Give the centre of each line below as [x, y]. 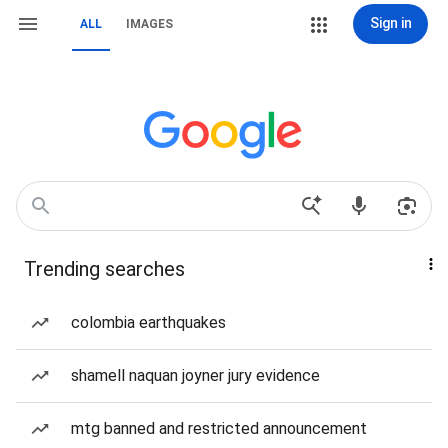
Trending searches [104, 269]
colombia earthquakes [148, 322]
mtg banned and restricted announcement [219, 428]
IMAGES [149, 24]
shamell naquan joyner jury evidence [195, 375]
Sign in [390, 23]
